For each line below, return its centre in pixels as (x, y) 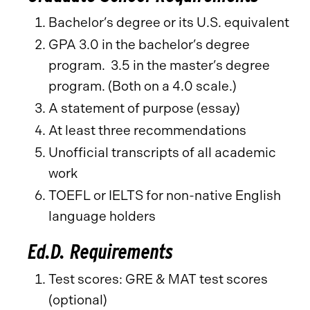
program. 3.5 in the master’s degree (159, 65)
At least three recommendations (147, 130)
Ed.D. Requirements (100, 252)
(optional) (78, 300)
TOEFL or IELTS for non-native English (165, 195)
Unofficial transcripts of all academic (162, 153)
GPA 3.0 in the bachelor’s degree (149, 45)
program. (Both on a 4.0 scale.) (143, 86)
